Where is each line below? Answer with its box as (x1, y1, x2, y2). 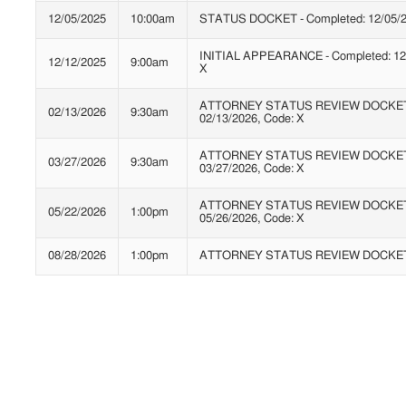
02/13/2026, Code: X (199, 113, 304, 126)
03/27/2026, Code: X (199, 163, 304, 176)
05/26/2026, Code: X (199, 213, 304, 226)
